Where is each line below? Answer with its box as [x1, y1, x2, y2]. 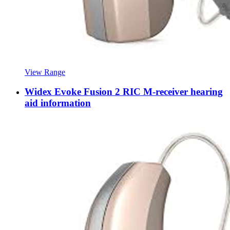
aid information [25, 98, 91, 109]
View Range [25, 67, 65, 76]
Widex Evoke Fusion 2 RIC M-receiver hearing [25, 86, 223, 98]
